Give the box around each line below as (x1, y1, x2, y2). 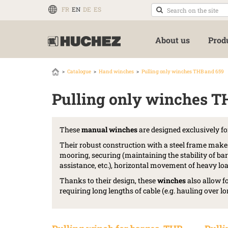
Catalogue (67, 68, 91, 75)
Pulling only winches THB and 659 (141, 68, 224, 75)
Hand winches (99, 68, 134, 75)
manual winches (81, 125, 137, 134)
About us (155, 35, 190, 45)
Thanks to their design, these (60, 176, 157, 185)
